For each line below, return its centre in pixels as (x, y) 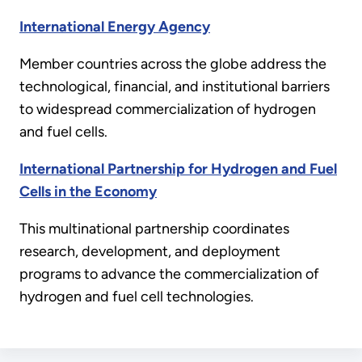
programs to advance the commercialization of (169, 274)
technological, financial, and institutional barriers (175, 87)
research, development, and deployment (150, 252)
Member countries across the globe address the (173, 64)
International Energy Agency (115, 27)
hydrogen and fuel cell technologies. (137, 297)
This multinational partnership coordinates (154, 229)
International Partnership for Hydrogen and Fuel (178, 169)
